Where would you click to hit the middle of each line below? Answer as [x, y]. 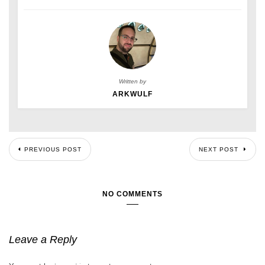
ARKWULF [132, 94]
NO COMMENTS [132, 194]
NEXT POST [220, 149]
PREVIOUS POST [53, 149]
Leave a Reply [43, 239]
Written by [132, 81]
